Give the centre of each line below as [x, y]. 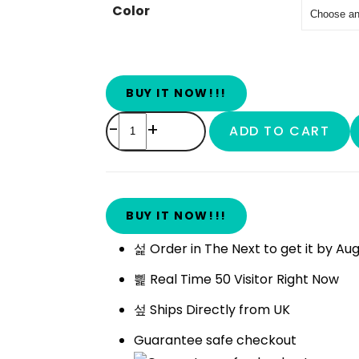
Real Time [182, 279]
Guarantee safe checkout [215, 340]
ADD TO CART [280, 131]
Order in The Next [207, 248]
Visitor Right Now [285, 279]
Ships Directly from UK [220, 309]
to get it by [300, 248]
